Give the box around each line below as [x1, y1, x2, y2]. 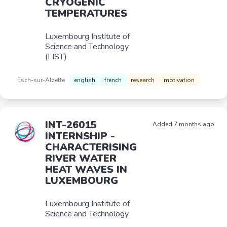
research [131, 76, 155, 84]
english [74, 76, 95, 84]
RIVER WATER [45, 152, 117, 165]
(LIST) [45, 51, 67, 62]
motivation [164, 76, 195, 84]
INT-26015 [45, 118, 97, 132]
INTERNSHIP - [45, 129, 115, 143]
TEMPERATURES [45, 7, 127, 20]
